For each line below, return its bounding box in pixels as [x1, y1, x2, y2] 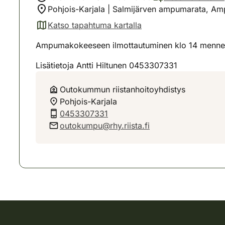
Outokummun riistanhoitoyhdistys [60, 84, 185, 94]
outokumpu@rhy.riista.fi [60, 121, 150, 131]
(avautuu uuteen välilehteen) [35, 25, 141, 36]
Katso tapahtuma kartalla [48, 20, 142, 30]
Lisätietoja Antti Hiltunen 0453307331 [36, 60, 177, 70]
